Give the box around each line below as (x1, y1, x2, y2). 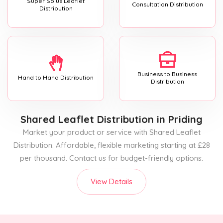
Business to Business (137, 70, 197, 78)
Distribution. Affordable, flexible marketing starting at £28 (13, 140, 210, 150)
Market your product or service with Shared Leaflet (22, 127, 201, 137)
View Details (91, 176, 132, 186)
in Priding (154, 112, 203, 125)
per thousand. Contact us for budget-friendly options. (20, 153, 203, 163)
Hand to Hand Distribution (18, 74, 94, 82)
